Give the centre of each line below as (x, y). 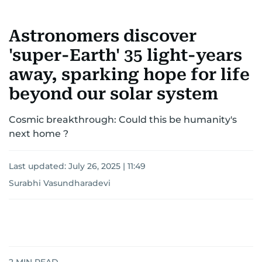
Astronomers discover (103, 36)
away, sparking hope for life (129, 75)
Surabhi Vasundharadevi (60, 183)
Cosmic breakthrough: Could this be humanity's (123, 120)
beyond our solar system (113, 94)
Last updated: (39, 166)
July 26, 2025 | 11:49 (107, 166)
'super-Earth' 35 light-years (125, 56)
